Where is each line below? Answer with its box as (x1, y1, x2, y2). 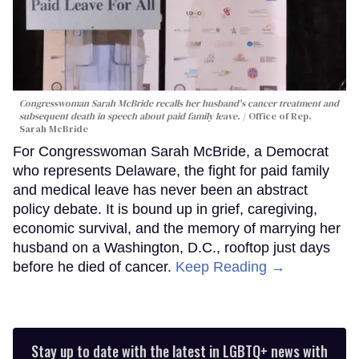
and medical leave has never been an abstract (13, 181, 308, 198)
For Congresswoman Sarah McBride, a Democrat (13, 143, 329, 159)
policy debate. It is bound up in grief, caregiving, (13, 200, 317, 217)
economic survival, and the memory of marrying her (13, 220, 341, 236)
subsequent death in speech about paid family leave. (19, 109, 240, 123)
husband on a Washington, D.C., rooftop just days (13, 239, 330, 256)
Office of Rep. (248, 109, 312, 123)
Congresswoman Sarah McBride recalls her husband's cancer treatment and (19, 96, 339, 110)
